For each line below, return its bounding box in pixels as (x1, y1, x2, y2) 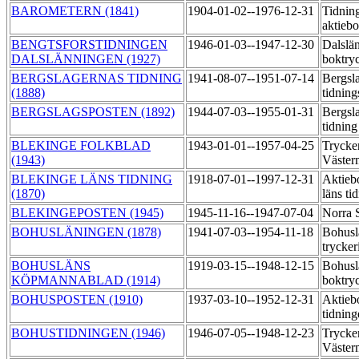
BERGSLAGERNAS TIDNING (11, 71, 182, 86)
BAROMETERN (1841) (11, 4, 139, 18)
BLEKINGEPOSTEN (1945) (11, 206, 163, 220)
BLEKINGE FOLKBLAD (11, 139, 151, 153)
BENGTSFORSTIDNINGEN (11, 38, 167, 52)
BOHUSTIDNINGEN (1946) (11, 326, 165, 341)
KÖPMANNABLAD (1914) (11, 273, 160, 288)
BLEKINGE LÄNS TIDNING (11, 172, 172, 187)
